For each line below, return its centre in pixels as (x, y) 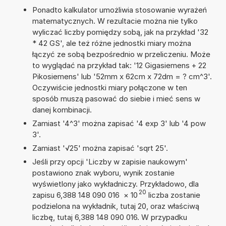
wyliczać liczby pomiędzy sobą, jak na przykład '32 (120, 32)
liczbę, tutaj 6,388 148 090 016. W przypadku (109, 217)
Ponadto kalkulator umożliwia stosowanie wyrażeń (119, 10)
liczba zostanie (173, 195)
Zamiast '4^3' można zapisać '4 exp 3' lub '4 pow (119, 123)
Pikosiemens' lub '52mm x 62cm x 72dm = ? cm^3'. (122, 76)
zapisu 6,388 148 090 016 (77, 195)
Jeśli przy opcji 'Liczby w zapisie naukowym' (110, 161)
